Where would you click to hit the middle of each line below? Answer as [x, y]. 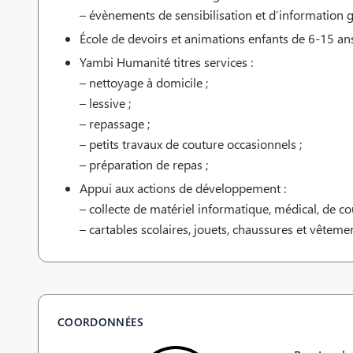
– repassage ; [115, 124]
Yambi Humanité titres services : [166, 62]
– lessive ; [105, 103]
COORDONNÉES [100, 322]
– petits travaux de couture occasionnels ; [191, 144]
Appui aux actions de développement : [183, 188]
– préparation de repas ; [144, 165]
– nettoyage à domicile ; [144, 83]
